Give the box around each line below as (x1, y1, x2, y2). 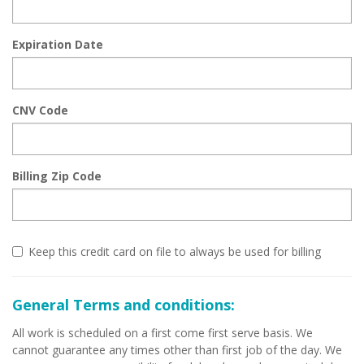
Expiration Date (12, 37, 103, 52)
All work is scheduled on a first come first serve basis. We (12, 325, 313, 340)
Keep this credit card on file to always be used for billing (28, 244, 321, 259)
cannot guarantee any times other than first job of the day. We (12, 342, 342, 357)
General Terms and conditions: (12, 295, 235, 314)
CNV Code (12, 102, 68, 118)
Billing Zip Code (12, 168, 102, 184)
